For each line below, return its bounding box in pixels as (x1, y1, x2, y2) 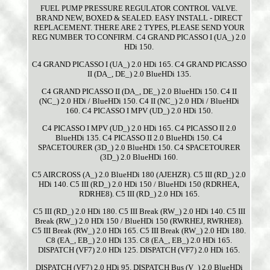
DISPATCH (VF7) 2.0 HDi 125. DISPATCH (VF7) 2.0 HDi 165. (38, 245, 240, 255)
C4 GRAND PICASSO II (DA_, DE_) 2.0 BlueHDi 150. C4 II (41, 87, 237, 96)
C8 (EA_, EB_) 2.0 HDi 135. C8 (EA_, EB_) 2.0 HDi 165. (46, 236, 233, 245)
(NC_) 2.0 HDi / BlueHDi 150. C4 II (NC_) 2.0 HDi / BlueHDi (39, 96, 239, 106)
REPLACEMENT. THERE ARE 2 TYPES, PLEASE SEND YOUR (33, 23, 245, 33)
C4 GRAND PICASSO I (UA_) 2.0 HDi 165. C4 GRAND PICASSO (31, 60, 246, 69)
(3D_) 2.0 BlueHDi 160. (100, 152, 178, 162)
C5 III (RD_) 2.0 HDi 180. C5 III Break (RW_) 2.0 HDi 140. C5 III (33, 207, 245, 216)
